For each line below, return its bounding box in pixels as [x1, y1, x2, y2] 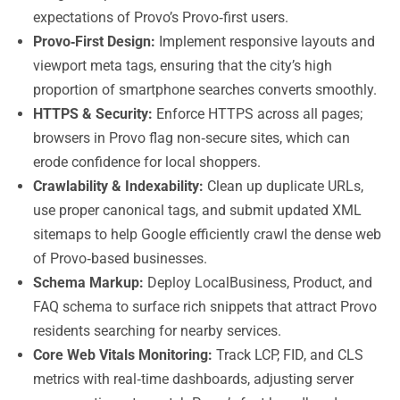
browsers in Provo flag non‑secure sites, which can [33, 129, 350, 146]
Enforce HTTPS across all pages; [153, 105, 362, 122]
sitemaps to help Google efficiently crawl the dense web [33, 226, 381, 243]
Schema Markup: [33, 274, 144, 291]
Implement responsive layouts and [155, 33, 375, 50]
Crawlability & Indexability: [33, 178, 204, 195]
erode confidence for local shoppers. [33, 154, 261, 171]
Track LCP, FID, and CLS [212, 346, 363, 363]
